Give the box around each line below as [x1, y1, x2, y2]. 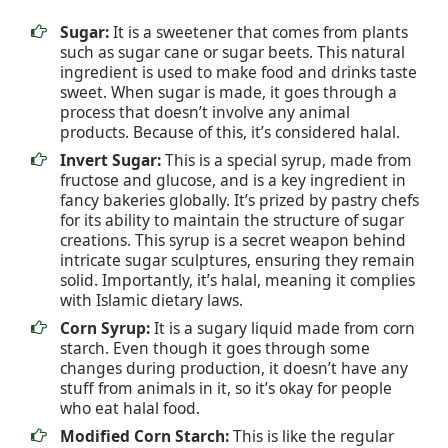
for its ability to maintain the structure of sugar [60, 209, 404, 232]
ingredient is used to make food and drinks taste [60, 61, 417, 84]
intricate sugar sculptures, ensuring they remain [60, 249, 415, 272]
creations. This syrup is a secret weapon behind [60, 229, 406, 252]
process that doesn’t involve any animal [60, 101, 350, 124]
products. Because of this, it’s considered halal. [60, 121, 400, 144]
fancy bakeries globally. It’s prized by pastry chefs [60, 189, 419, 212]
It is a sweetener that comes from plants [109, 21, 408, 44]
